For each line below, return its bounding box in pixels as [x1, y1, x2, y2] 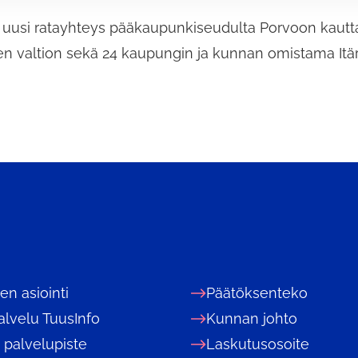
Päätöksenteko [206, 284, 308, 301]
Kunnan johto [206, 309, 297, 327]
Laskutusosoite [206, 335, 309, 352]
